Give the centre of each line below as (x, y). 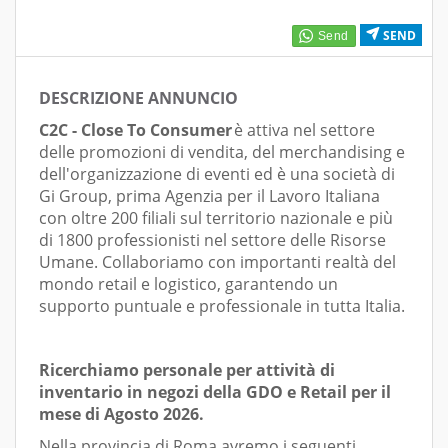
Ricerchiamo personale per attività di (187, 370)
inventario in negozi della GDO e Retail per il (215, 392)
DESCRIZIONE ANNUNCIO (138, 98)
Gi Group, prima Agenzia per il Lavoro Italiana (209, 196)
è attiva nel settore (303, 130)
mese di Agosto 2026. (122, 414)
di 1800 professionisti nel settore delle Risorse (212, 240)
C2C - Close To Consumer (135, 130)
